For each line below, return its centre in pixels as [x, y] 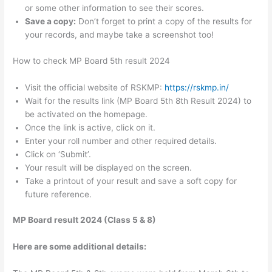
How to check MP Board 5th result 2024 [92, 60]
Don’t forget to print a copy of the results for [164, 22]
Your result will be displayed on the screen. [109, 167]
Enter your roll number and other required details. [121, 141]
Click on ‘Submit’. [58, 154]
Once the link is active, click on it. [90, 127]
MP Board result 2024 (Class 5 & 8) [85, 220]
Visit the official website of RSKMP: [95, 87]
